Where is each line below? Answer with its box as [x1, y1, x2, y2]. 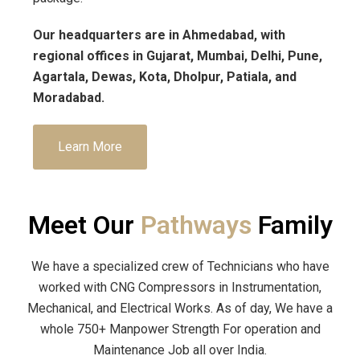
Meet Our [27, 209, 141, 240]
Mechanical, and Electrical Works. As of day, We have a [27, 300, 333, 316]
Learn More [58, 138, 122, 154]
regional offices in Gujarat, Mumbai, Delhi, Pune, [33, 47, 322, 63]
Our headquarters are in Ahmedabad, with [33, 27, 285, 43]
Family [257, 209, 333, 240]
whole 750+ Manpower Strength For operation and [39, 321, 321, 337]
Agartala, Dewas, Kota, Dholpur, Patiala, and [33, 68, 297, 84]
